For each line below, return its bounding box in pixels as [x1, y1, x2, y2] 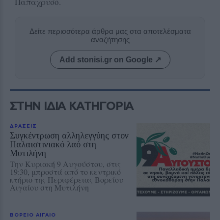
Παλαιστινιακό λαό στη [10, 139, 96, 150]
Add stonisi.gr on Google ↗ [59, 55, 161, 64]
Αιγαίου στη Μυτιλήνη [10, 182, 89, 193]
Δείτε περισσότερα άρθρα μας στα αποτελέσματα [29, 27, 191, 36]
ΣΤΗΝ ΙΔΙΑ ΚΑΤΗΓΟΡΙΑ [10, 98, 134, 113]
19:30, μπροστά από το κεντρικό [10, 166, 121, 177]
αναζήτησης [90, 35, 130, 44]
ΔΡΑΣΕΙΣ [10, 123, 37, 129]
